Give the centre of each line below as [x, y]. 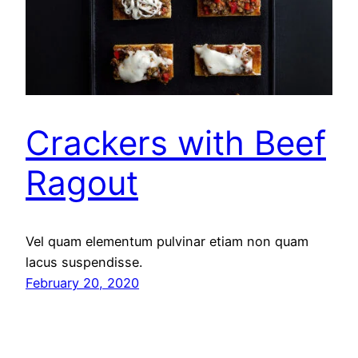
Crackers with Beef [176, 143]
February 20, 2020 [82, 282]
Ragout [82, 183]
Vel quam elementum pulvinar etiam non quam [167, 241]
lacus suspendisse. [84, 262]
